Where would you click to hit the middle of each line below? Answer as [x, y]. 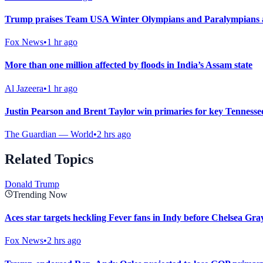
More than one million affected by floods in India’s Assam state [129, 65]
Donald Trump [32, 184]
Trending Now [40, 194]
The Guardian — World [49, 134]
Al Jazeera [24, 88]
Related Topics [49, 159]
